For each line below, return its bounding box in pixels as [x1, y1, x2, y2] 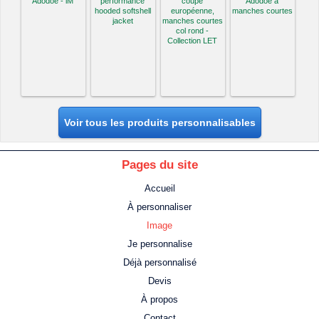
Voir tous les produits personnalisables [63, 117, 256, 129]
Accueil [144, 183, 175, 194]
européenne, [170, 6, 214, 16]
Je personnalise [127, 239, 192, 250]
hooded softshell [94, 6, 151, 16]
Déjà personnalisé [122, 257, 197, 268]
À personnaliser [127, 202, 192, 213]
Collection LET [167, 36, 217, 46]
